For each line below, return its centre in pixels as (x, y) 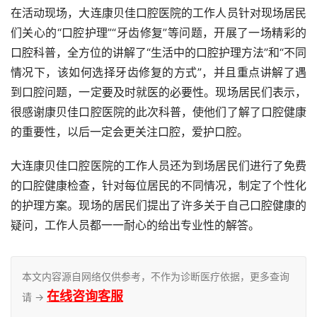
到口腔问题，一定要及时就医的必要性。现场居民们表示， (158, 92)
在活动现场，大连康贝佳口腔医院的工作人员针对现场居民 (158, 12)
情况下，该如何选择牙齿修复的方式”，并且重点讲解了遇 (158, 72)
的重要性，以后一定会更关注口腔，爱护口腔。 (129, 131)
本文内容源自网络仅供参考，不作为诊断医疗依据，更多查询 (156, 276)
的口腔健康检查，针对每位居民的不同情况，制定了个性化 (158, 185)
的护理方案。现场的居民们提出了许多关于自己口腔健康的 (158, 205)
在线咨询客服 (85, 296)
